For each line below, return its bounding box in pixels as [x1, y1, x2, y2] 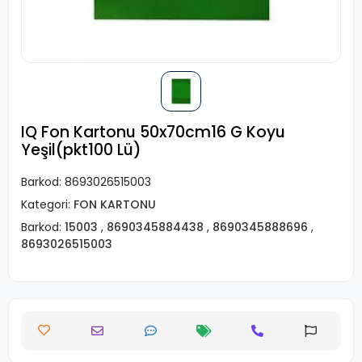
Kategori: [21, 196, 74, 213]
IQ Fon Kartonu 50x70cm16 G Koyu [21, 121, 285, 143]
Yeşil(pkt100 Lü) [21, 139, 141, 161]
